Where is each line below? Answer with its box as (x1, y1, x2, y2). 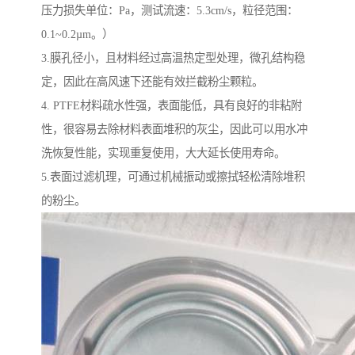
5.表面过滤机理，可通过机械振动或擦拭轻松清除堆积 (41, 170, 305, 184)
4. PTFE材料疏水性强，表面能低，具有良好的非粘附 (41, 99, 302, 113)
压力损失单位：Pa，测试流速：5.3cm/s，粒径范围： (41, 4, 298, 17)
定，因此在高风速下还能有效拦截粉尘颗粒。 (41, 75, 263, 89)
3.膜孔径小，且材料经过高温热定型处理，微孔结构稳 (41, 52, 305, 65)
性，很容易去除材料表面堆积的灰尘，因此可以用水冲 (41, 123, 307, 136)
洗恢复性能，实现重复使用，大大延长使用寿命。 (41, 147, 285, 160)
